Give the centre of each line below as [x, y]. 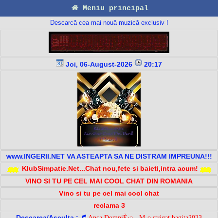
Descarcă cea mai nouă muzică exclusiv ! [109, 23]
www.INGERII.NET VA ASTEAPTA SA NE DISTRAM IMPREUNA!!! [109, 156]
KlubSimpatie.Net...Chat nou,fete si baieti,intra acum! [110, 168]
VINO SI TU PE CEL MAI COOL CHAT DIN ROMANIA [109, 181]
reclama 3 [109, 205]
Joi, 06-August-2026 [99, 64]
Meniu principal [113, 9]
